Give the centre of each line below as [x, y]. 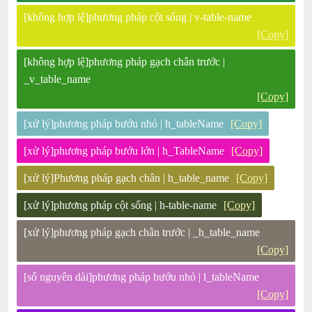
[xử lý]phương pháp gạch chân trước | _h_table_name [142, 232]
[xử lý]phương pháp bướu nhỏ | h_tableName [124, 124]
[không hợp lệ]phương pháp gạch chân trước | [125, 62]
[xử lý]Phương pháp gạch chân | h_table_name [127, 178]
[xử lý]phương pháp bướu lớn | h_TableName [124, 151]
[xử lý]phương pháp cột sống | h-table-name [120, 205]
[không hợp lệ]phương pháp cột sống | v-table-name [138, 17]
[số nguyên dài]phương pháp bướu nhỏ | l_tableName [142, 277]
